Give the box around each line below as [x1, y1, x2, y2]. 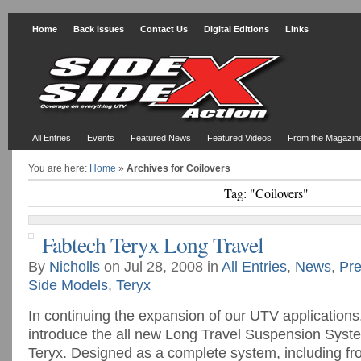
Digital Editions [204, 24, 269, 34]
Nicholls [49, 259, 100, 275]
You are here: [28, 163, 89, 174]
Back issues [73, 24, 124, 34]
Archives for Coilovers [127, 163, 230, 174]
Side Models [28, 277, 108, 293]
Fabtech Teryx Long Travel [42, 230, 263, 259]
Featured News [131, 133, 191, 143]
